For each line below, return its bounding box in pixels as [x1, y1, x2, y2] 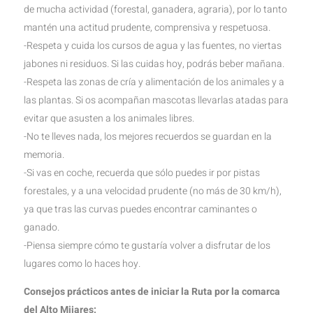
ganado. [23, 220, 59, 235]
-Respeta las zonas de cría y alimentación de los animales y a [23, 75, 284, 89]
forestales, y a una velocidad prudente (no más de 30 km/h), [23, 184, 282, 198]
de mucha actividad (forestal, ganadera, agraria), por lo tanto [23, 2, 287, 17]
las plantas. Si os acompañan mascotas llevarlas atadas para [23, 93, 289, 108]
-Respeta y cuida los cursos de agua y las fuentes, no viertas [23, 38, 282, 53]
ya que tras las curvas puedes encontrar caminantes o [23, 202, 257, 217]
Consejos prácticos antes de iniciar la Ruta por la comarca [23, 284, 280, 299]
